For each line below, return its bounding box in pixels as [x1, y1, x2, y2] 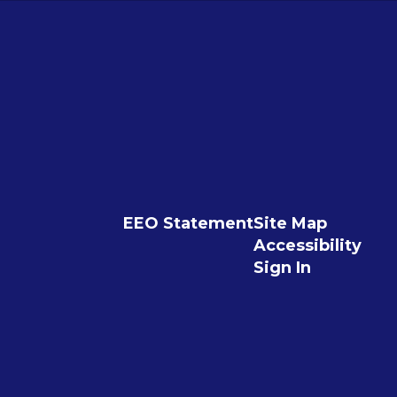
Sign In [253, 258, 311, 278]
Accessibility [253, 236, 362, 256]
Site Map [253, 214, 327, 234]
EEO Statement [122, 214, 253, 234]
